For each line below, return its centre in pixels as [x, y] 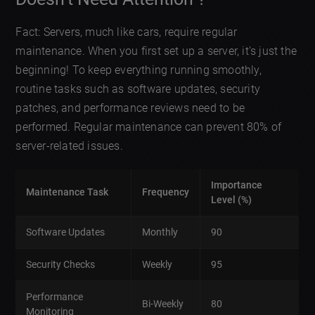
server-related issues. [69, 146]
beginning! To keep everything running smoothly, [139, 70]
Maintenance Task [67, 192]
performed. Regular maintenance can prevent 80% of [149, 127]
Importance [237, 185]
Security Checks [61, 265]
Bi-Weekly [163, 304]
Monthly [160, 232]
